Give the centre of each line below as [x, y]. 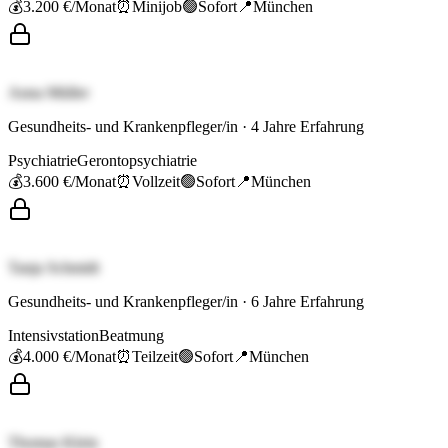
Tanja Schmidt [53, 268]
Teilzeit [155, 357]
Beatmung [131, 336]
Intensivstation [53, 336]
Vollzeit [156, 182]
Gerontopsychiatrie [137, 161]
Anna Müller [48, 93]
